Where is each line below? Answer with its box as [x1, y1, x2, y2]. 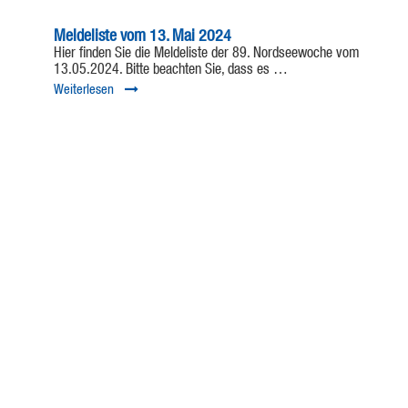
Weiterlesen [54, 83, 114, 97]
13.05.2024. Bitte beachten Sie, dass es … [54, 63, 288, 78]
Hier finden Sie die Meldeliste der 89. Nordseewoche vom [54, 46, 360, 62]
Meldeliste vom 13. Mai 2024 [54, 28, 231, 46]
